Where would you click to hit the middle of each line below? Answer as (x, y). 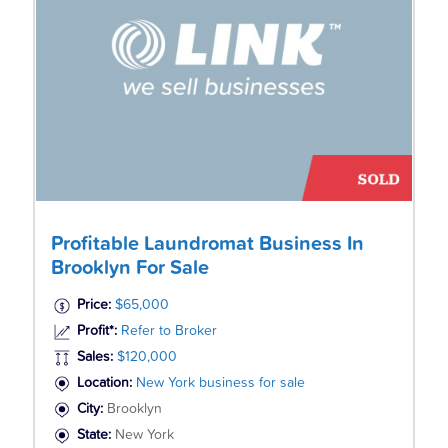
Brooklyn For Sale (129, 268)
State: (95, 435)
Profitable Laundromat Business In (207, 244)
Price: (93, 305)
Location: (106, 383)
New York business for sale (220, 383)
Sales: (94, 357)
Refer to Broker (168, 331)
